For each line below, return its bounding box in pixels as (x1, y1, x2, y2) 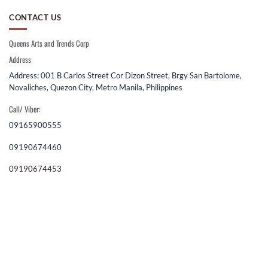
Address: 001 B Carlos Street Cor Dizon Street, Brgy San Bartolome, (9, 70, 242, 80)
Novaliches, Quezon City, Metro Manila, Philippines (9, 82, 182, 92)
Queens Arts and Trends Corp (9, 38, 89, 50)
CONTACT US (9, 12, 62, 22)
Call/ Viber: (9, 103, 41, 115)
